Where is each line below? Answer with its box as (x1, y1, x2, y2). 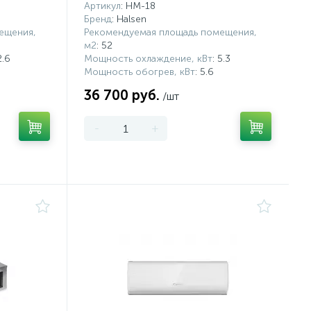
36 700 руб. (84, 87, 160, 103)
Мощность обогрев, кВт (84, 66, 196, 78)
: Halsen (112, 13, 147, 25)
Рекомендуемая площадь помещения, (84, 26, 258, 38)
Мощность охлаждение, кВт (84, 53, 213, 65)
